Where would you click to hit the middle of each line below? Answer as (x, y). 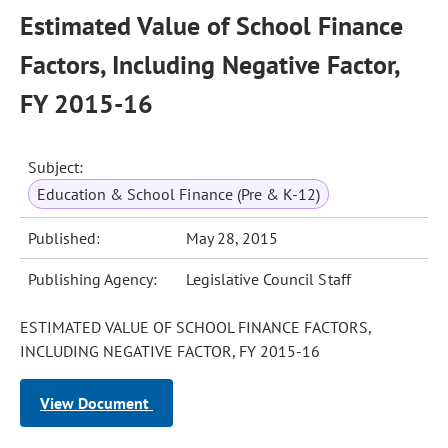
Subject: (56, 167)
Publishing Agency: (93, 279)
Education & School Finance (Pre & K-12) (178, 194)
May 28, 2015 (232, 238)
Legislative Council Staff (268, 279)
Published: (64, 238)
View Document (96, 403)
